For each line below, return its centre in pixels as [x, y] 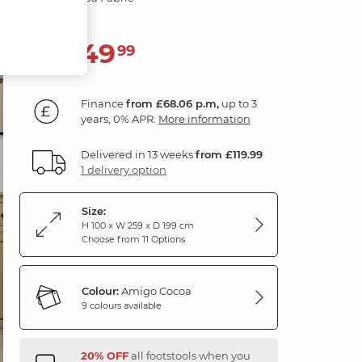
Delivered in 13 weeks [138, 154]
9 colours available [122, 305]
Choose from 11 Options [133, 239]
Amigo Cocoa [155, 290]
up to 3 [238, 103]
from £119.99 [229, 154]
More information [204, 119]
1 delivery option [124, 170]
